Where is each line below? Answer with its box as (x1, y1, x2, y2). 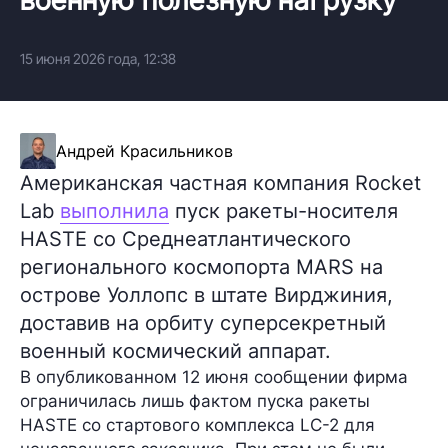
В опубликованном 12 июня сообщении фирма (20, 366, 408, 387)
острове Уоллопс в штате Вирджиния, (20, 282, 393, 307)
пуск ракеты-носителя (169, 198, 398, 223)
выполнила (60, 198, 169, 223)
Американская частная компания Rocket (20, 170, 421, 195)
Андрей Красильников (56, 140, 233, 161)
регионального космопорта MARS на (20, 254, 383, 279)
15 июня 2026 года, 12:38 (20, 49, 176, 67)
